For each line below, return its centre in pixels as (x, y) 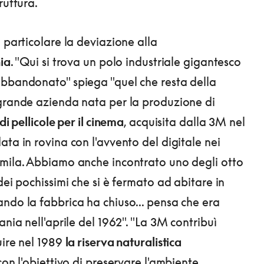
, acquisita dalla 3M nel (184, 122)
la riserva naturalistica (123, 242)
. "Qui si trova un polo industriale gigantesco (126, 62)
